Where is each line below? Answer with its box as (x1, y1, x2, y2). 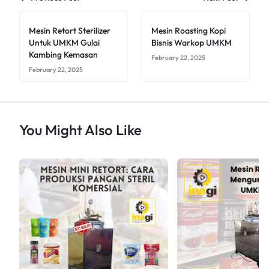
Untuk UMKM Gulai (29, 37, 100, 48)
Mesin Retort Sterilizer (29, 25, 110, 36)
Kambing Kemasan (29, 49, 98, 60)
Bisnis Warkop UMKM (151, 37, 232, 48)
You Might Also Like (19, 120, 142, 139)
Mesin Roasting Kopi (151, 25, 226, 36)
